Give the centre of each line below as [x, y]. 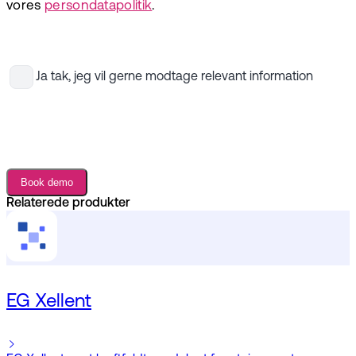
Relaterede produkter [68, 204]
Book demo [47, 183]
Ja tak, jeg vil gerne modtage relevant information [174, 77]
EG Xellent [49, 302]
